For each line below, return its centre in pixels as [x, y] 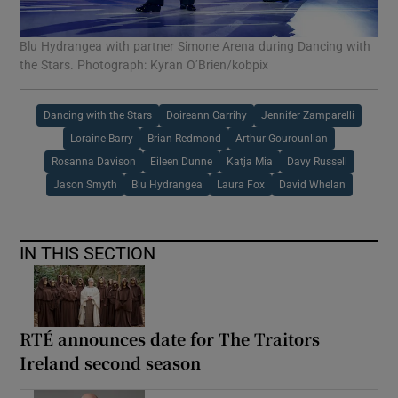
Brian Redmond [184, 139]
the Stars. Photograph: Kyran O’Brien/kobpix [144, 65]
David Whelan [312, 185]
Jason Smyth [85, 185]
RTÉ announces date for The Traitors [170, 339]
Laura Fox [240, 185]
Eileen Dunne [181, 162]
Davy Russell [317, 162]
